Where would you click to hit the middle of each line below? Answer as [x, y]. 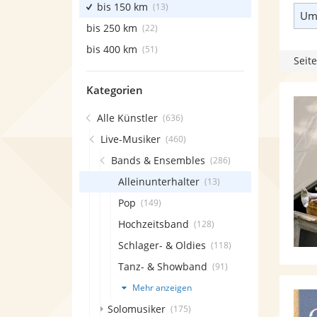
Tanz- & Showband [163, 266]
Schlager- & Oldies [162, 245]
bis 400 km [112, 49]
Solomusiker [137, 309]
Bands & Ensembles [158, 160]
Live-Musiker [131, 139]
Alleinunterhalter [159, 181]
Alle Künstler [127, 118]
